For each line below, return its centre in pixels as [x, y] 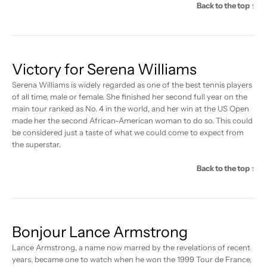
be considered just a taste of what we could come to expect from [128, 133]
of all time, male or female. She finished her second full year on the [130, 97]
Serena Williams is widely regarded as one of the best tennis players [132, 85]
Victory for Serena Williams [104, 69]
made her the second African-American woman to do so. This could [132, 121]
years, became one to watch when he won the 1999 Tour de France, [132, 260]
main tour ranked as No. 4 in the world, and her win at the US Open [131, 109]
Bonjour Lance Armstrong [100, 232]
